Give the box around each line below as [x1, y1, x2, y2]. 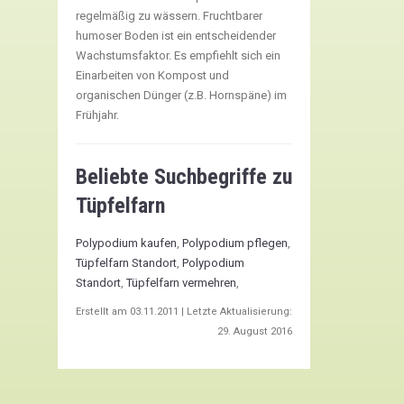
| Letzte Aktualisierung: [179, 306, 292, 317]
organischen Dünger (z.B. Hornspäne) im [76, 88, 287, 102]
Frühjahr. [76, 108, 119, 122]
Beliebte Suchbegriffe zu [76, 164, 292, 189]
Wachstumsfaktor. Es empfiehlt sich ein [76, 49, 280, 62]
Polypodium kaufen [76, 236, 177, 250]
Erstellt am [76, 306, 130, 317]
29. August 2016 [217, 326, 292, 337]
